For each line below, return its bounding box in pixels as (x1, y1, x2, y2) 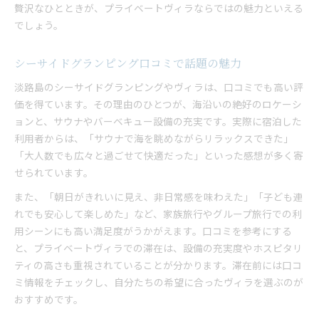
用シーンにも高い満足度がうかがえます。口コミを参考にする (14, 224, 292, 238)
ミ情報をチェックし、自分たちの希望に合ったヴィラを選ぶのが (14, 275, 303, 289)
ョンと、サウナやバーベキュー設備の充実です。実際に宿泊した (14, 114, 302, 128)
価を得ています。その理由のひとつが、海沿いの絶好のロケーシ (14, 97, 302, 111)
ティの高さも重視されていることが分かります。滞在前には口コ (14, 258, 302, 272)
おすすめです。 (14, 292, 83, 306)
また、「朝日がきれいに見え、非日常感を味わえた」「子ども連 (14, 189, 303, 204)
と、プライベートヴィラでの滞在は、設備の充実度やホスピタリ (14, 241, 303, 255)
